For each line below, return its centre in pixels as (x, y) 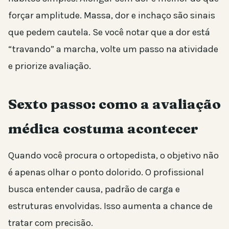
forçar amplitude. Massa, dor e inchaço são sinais (112, 16)
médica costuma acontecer (103, 129)
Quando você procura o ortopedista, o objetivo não (113, 156)
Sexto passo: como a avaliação (114, 104)
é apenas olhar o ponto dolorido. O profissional (106, 173)
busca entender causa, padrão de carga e (94, 189)
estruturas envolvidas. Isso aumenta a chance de (110, 206)
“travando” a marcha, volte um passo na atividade (113, 49)
